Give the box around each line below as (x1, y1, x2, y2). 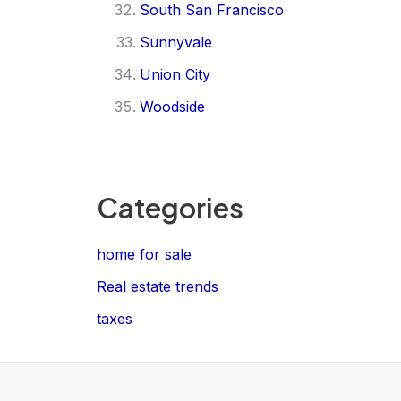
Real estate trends (97, 277, 218, 295)
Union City (140, 64, 210, 83)
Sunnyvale (140, 32, 212, 51)
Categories (97, 190, 243, 226)
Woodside (140, 97, 205, 115)
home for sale (97, 244, 192, 263)
